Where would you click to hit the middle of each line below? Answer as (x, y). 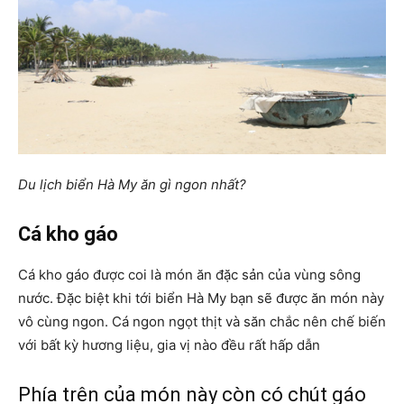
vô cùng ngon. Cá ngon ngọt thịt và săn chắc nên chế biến (202, 321)
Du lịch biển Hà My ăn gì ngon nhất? (132, 184)
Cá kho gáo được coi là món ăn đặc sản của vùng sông (189, 274)
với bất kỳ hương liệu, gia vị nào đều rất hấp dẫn (169, 344)
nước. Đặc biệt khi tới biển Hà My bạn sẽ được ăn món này (201, 298)
